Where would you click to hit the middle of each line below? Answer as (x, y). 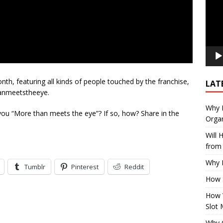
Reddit (134, 167)
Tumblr (35, 167)
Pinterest (85, 167)
